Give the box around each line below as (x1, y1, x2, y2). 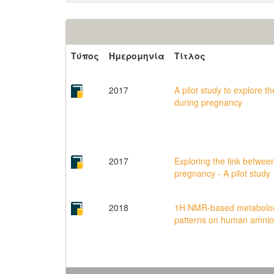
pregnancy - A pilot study (174, 167, 270, 179)
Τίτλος (174, 50, 206, 62)
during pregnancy (174, 96, 242, 108)
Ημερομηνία (109, 50, 165, 62)
